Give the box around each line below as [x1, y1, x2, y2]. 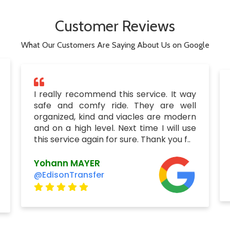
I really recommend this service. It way [33, 88, 197, 100]
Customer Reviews [55, 16, 175, 35]
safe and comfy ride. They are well [33, 100, 197, 111]
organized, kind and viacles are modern [33, 111, 197, 123]
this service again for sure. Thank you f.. [33, 133, 190, 145]
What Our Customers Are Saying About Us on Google [21, 40, 209, 50]
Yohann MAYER [33, 157, 100, 169]
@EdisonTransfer [33, 168, 104, 181]
